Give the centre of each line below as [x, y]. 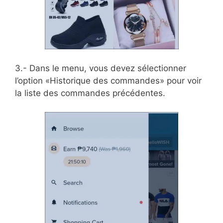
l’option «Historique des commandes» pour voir [108, 80]
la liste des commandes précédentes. [90, 93]
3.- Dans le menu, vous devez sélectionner [101, 68]
